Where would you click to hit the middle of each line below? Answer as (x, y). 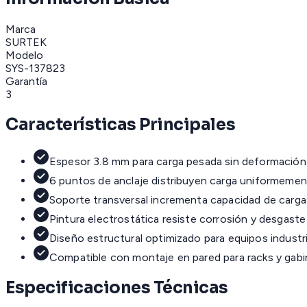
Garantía (26, 81)
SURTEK (26, 42)
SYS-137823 (35, 68)
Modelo (24, 55)
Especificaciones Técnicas (117, 287)
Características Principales (121, 124)
